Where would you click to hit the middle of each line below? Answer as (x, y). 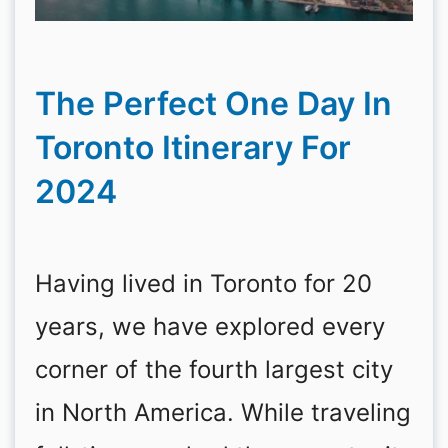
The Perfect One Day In (213, 103)
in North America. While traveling (223, 412)
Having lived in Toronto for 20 (203, 283)
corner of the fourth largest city (214, 369)
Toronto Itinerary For (193, 147)
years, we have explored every (210, 326)
